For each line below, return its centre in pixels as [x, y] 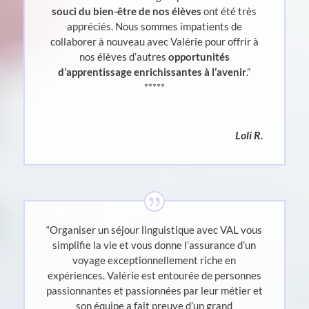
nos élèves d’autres [123, 57]
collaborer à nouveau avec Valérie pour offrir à [154, 42]
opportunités [199, 57]
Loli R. [250, 135]
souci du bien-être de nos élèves [127, 11]
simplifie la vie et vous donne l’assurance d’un [154, 245]
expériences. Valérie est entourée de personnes [154, 276]
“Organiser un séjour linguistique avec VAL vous [154, 230]
